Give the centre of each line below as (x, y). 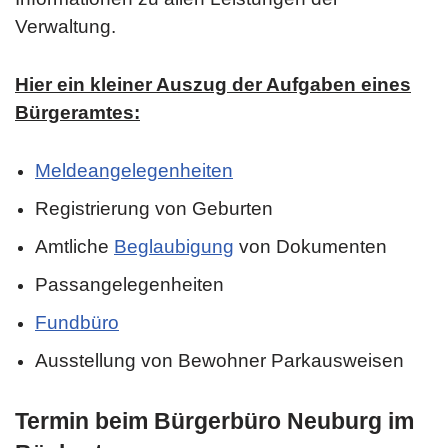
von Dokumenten (310, 246)
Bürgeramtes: (77, 112)
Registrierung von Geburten (154, 208)
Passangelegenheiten (129, 284)
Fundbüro (77, 322)
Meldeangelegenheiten (134, 170)
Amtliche (74, 246)
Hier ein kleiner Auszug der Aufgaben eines (213, 84)
